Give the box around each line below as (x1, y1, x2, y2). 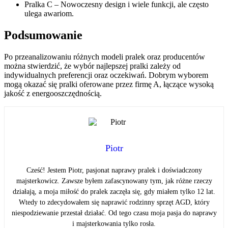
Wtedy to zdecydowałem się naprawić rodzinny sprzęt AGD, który (18, 198, 210, 207)
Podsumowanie (4, 28, 82, 42)
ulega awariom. (24, 9, 74, 18)
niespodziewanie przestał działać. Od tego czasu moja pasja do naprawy (11, 209, 217, 217)
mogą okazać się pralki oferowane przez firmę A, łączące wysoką (4, 79, 214, 89)
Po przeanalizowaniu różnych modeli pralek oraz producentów (4, 52, 205, 61)
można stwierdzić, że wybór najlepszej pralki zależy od (4, 61, 181, 70)
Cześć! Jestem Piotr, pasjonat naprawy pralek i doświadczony (26, 166, 202, 175)
